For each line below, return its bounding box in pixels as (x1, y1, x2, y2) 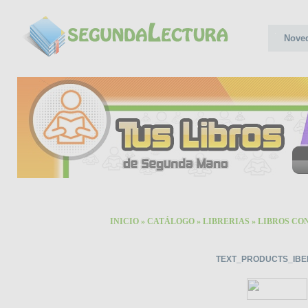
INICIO (110, 217, 139, 226)
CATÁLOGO (147, 217, 195, 226)
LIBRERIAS (203, 217, 250, 226)
